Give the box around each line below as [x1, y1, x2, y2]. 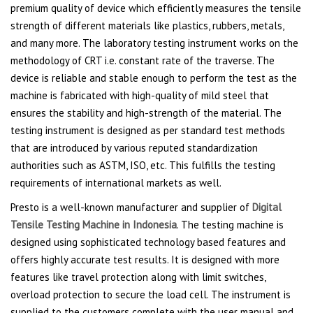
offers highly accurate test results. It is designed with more [10, 252, 279, 266]
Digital [252, 200, 282, 214]
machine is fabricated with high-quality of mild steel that [10, 88, 269, 102]
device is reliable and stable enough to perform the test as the [10, 71, 297, 85]
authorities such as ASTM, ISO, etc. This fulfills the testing [10, 158, 275, 172]
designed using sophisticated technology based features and [10, 235, 286, 249]
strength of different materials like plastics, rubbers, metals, [10, 18, 284, 32]
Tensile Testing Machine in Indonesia [10, 217, 177, 231]
